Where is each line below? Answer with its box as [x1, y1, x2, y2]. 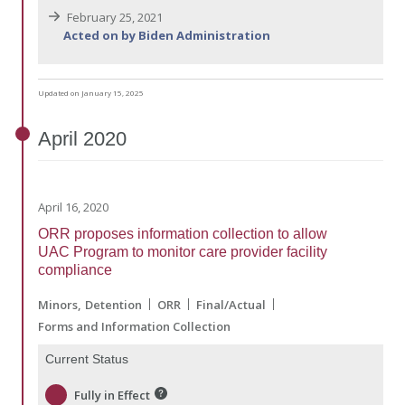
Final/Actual [196, 296, 266, 313]
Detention [85, 296, 142, 313]
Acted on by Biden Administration [63, 26, 270, 43]
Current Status [45, 351, 128, 366]
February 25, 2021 [64, 8, 163, 25]
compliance [38, 261, 112, 278]
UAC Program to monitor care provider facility [38, 243, 327, 259]
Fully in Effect [74, 386, 150, 403]
